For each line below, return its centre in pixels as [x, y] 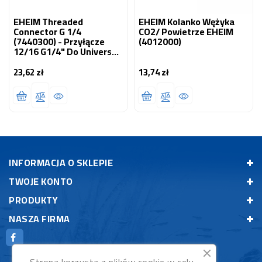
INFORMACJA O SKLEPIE [61, 163]
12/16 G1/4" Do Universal [66, 51]
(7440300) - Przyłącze [59, 41]
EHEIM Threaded [48, 21]
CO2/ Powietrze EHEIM [186, 31]
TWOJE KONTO [41, 182]
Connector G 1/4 [47, 31]
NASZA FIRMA [39, 219]
